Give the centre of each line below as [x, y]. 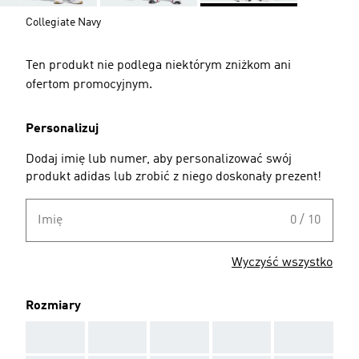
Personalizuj [62, 129]
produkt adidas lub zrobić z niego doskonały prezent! [173, 177]
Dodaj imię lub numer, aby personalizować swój [159, 159]
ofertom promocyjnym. [89, 85]
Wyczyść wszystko [282, 262]
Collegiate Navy [63, 22]
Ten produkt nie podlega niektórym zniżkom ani [158, 65]
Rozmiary [53, 306]
